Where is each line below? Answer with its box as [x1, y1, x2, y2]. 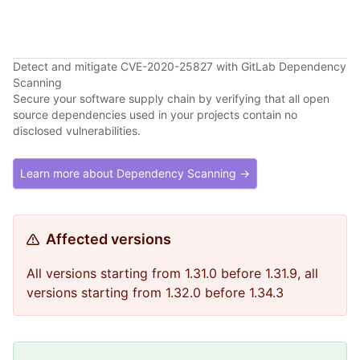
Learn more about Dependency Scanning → [20, 166, 250, 180]
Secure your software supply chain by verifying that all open [13, 92, 329, 105]
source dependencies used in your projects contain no [13, 108, 297, 121]
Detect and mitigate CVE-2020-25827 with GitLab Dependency [13, 59, 346, 73]
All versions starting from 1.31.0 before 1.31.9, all [27, 265, 318, 281]
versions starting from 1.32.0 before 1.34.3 [27, 284, 284, 301]
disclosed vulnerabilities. [13, 124, 141, 137]
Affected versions [46, 231, 171, 247]
